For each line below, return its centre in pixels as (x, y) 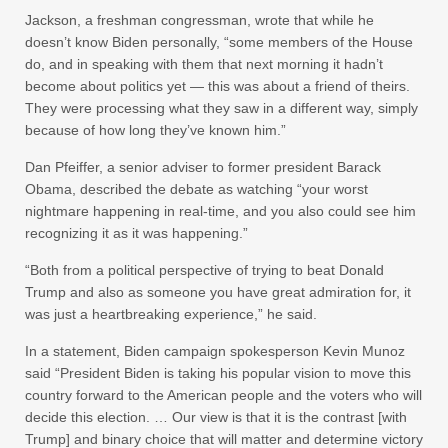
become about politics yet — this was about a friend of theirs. (217, 85)
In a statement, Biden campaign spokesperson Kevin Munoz (215, 350)
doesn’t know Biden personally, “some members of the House (219, 41)
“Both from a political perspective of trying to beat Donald (204, 269)
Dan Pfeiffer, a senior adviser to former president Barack (203, 166)
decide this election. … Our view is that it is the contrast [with (216, 416)
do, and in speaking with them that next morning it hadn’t (204, 63)
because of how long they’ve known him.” (155, 129)
